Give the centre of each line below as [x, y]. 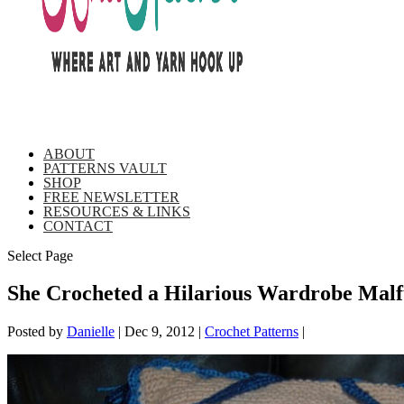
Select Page [40, 255]
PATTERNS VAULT [105, 168]
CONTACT [78, 225]
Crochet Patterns [252, 332]
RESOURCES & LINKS [117, 211]
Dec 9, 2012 [160, 332]
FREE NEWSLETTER [111, 197]
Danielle [91, 332]
